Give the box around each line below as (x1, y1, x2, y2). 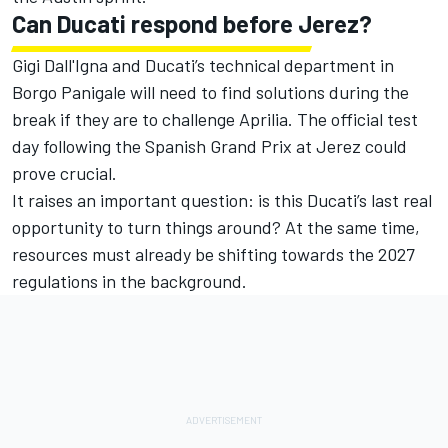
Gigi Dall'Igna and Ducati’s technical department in (12, 54, 394, 76)
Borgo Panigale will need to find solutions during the (12, 81, 409, 103)
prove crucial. (12, 162, 117, 184)
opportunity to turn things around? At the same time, (12, 216, 420, 238)
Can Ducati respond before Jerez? (12, 9, 372, 38)
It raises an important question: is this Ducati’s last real (12, 189, 432, 211)
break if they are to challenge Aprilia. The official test (12, 108, 418, 130)
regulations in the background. (12, 270, 247, 292)
